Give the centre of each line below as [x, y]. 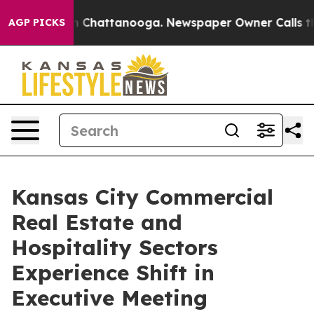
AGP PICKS [37, 22]
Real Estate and [97, 222]
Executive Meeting [109, 298]
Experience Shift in [113, 273]
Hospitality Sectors [115, 247]
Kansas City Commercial [142, 197]
